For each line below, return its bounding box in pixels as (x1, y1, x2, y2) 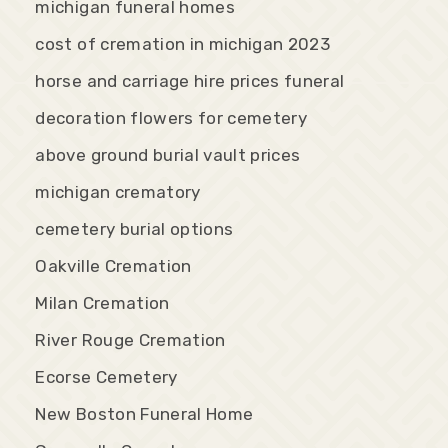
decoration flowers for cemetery (35, 107, 308, 128)
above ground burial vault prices (35, 144, 301, 165)
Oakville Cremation (35, 255, 192, 276)
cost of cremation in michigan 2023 (35, 33, 331, 54)
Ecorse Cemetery (35, 366, 178, 387)
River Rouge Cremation (35, 329, 226, 350)
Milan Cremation (35, 292, 170, 313)
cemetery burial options (35, 218, 234, 239)
